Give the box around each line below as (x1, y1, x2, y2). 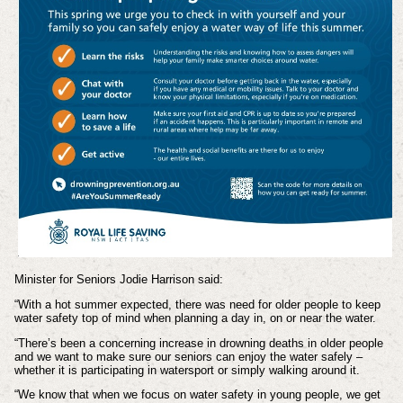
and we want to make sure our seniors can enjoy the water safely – (13, 349, 363, 363)
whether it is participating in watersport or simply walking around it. (13, 363, 360, 377)
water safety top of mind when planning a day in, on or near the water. (13, 310, 376, 325)
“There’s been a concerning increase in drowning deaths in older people (13, 336, 383, 350)
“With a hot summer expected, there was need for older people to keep (13, 297, 381, 311)
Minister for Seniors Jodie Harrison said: (13, 273, 223, 287)
